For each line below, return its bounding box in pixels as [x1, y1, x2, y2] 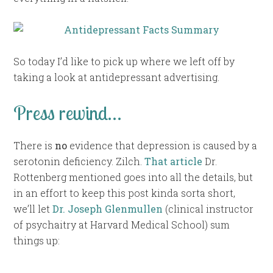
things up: [13, 233, 60, 247]
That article [144, 154, 203, 168]
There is [13, 138, 55, 152]
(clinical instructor [163, 202, 254, 215]
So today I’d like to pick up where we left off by [13, 55, 235, 68]
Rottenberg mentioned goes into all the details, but [13, 170, 253, 183]
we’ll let [13, 202, 53, 215]
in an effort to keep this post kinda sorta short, [13, 186, 236, 199]
